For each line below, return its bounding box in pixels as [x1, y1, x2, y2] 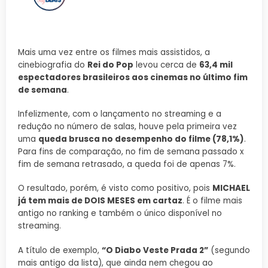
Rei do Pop [87, 59, 133, 71]
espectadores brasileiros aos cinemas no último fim [18, 72, 248, 83]
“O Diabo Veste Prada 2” [102, 244, 208, 256]
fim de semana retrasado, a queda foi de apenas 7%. [18, 159, 236, 170]
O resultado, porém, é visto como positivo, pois [18, 182, 212, 194]
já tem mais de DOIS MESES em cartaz [18, 195, 182, 207]
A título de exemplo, [18, 244, 102, 256]
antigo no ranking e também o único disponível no [18, 208, 222, 220]
